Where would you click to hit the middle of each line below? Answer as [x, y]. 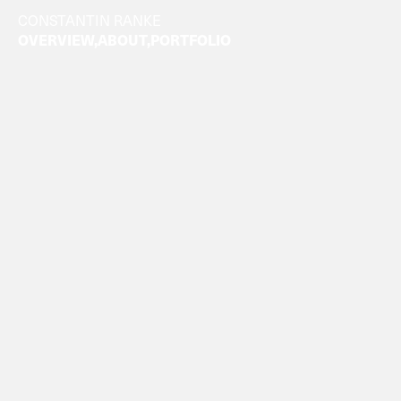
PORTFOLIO [191, 40]
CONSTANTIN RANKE [90, 20]
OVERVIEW [56, 40]
